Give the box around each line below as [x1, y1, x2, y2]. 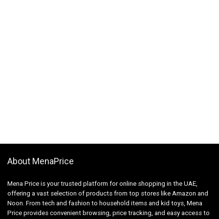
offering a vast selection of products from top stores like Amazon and [7, 189, 208, 197]
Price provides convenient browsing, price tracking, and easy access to [7, 209, 210, 217]
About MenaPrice [7, 155, 74, 166]
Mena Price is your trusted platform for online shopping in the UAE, [7, 179, 197, 187]
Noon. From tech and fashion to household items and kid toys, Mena [7, 199, 202, 207]
